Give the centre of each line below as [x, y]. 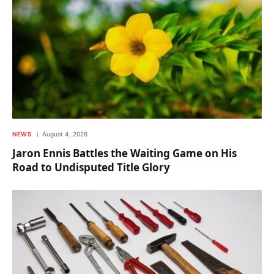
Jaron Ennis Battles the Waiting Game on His [124, 153]
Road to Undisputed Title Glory [91, 167]
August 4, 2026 [65, 134]
